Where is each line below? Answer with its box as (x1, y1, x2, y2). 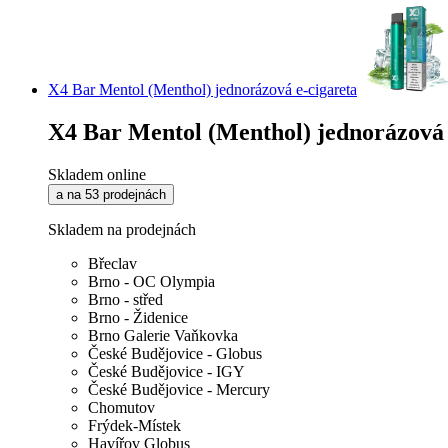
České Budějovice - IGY (88, 363, 245, 381)
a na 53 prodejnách (56, 187, 166, 203)
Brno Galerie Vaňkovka (88, 327, 238, 345)
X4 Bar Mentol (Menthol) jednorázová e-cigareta (48, 81, 357, 99)
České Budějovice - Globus (88, 345, 262, 363)
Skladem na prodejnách (48, 221, 196, 239)
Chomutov (88, 399, 155, 417)
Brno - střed (88, 291, 163, 309)
